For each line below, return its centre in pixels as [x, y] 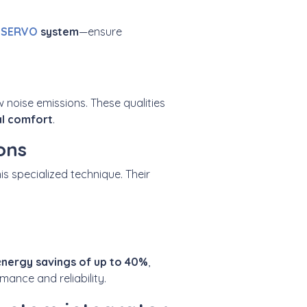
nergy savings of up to [62, 261]
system [58, 31]
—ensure [100, 31]
